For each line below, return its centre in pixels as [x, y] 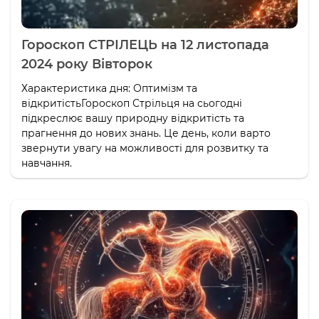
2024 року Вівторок [87, 64]
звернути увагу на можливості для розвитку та [145, 148]
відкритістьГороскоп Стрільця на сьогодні [132, 103]
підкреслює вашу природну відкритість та [133, 118]
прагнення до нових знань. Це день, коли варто [146, 133]
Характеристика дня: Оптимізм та [109, 88]
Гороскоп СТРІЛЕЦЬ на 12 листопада [145, 45]
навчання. [47, 163]
